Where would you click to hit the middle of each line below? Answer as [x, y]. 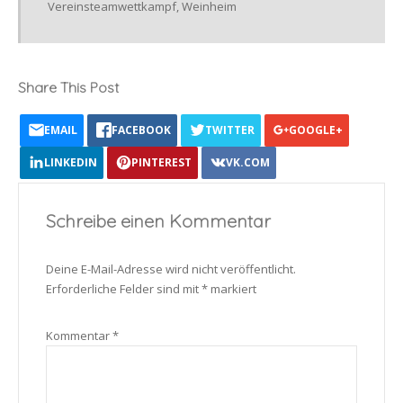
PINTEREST [161, 163]
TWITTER [230, 130]
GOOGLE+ [316, 130]
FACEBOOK [141, 130]
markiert [232, 289]
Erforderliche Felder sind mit [124, 289]
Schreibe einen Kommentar [158, 221]
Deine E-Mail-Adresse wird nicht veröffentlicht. [171, 269]
